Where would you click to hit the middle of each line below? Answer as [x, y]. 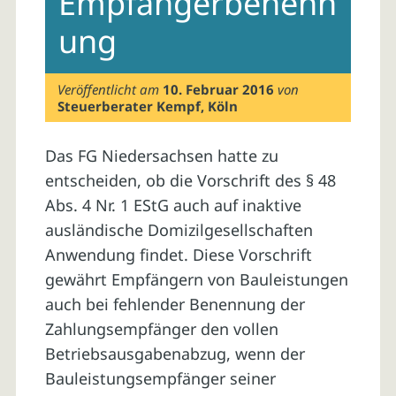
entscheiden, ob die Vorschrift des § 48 [190, 181]
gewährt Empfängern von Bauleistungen [196, 280]
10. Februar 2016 [219, 89]
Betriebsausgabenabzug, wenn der [175, 354]
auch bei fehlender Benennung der [175, 305]
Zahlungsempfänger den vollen [161, 329]
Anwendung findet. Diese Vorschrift [178, 255]
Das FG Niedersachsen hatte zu [161, 156]
